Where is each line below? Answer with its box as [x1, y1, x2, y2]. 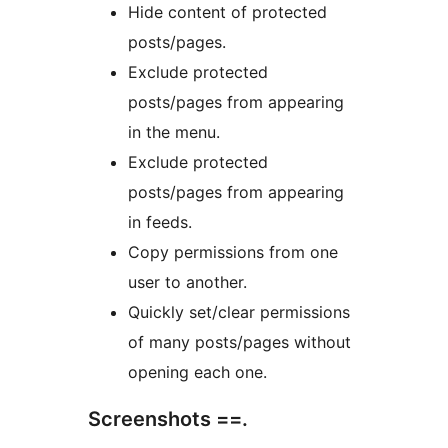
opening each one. [128, 362, 267, 383]
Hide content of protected [128, 2, 327, 23]
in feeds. [128, 212, 192, 233]
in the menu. [128, 122, 220, 143]
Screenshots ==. [88, 407, 248, 432]
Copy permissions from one [128, 242, 338, 263]
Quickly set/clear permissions [128, 302, 350, 323]
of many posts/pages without [128, 332, 351, 353]
